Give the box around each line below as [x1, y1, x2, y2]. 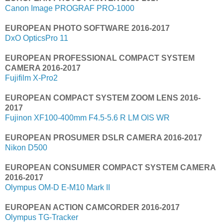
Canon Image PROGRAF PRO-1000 [5, 3, 134, 12]
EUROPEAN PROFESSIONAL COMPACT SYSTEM [5, 53, 195, 62]
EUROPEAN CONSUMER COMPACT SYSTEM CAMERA [5, 163, 216, 172]
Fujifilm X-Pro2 [5, 73, 58, 82]
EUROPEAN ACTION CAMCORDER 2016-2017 [5, 203, 180, 212]
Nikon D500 [5, 143, 47, 152]
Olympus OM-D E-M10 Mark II [5, 183, 110, 192]
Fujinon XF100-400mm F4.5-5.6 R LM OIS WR [5, 113, 170, 122]
